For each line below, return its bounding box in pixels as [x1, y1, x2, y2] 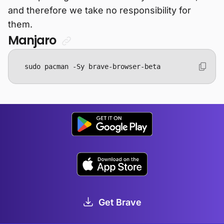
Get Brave [98, 197, 142, 208]
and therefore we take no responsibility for [8, 5, 191, 15]
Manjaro [8, 32, 59, 48]
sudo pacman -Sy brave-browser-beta [24, 62, 160, 70]
